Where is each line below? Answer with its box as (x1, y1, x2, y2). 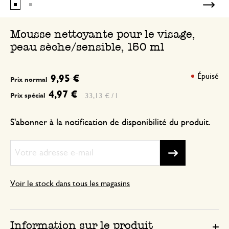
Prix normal (10, 77, 48, 84)
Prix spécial (10, 93, 45, 100)
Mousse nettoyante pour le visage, (10, 28, 195, 41)
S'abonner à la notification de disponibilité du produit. (10, 118, 211, 128)
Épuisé (197, 72, 219, 81)
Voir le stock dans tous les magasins (10, 179, 130, 188)
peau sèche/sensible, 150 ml (10, 40, 164, 54)
